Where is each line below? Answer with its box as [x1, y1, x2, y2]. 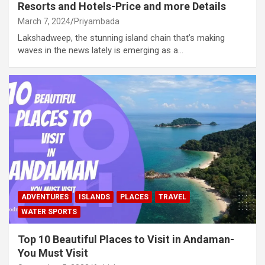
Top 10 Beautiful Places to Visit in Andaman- [18, 232, 234, 245]
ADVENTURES [21, 192, 69, 201]
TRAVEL [159, 192, 186, 201]
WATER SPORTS [21, 207, 77, 216]
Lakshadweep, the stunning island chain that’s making [18, 32, 225, 43]
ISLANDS [79, 192, 110, 201]
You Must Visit [18, 246, 88, 259]
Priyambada [74, 16, 119, 26]
